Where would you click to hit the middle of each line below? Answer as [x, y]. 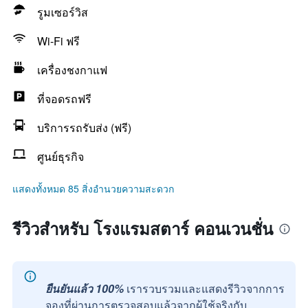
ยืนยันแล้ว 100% [85, 288]
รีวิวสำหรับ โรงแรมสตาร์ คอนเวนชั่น [143, 228]
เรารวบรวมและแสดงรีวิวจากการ [206, 288]
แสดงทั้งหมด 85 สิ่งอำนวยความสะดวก [93, 188]
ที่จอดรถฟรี [64, 99]
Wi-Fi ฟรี [58, 41]
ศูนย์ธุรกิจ [60, 156]
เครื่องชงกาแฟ [72, 70]
